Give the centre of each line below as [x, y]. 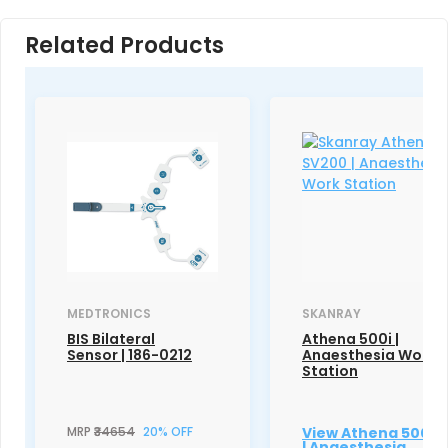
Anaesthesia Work [369, 355]
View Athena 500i [368, 433]
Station [330, 371]
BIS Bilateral [111, 339]
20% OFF [168, 431]
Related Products [124, 45]
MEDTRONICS [109, 313]
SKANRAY [331, 313]
